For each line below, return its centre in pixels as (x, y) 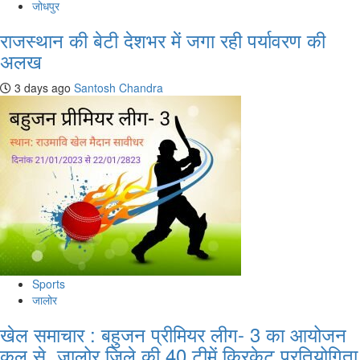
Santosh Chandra (119, 88)
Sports (49, 284)
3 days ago (41, 88)
